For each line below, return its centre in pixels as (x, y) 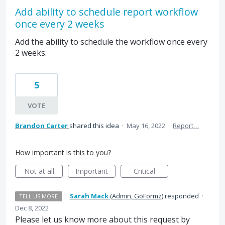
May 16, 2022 (146, 126)
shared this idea (95, 126)
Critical (144, 171)
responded (182, 196)
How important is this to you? (63, 152)
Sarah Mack (89, 196)
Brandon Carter (41, 126)
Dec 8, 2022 (32, 208)
